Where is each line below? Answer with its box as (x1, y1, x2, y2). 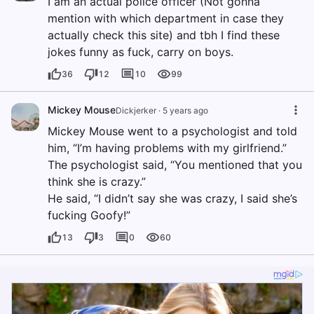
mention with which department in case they (48, 11, 284, 26)
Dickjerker (116, 105, 156, 116)
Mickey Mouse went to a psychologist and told (48, 124, 297, 139)
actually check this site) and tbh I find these (48, 28, 280, 43)
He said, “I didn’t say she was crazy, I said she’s (48, 191, 297, 206)
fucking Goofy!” (48, 208, 130, 223)
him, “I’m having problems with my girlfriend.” (48, 141, 287, 156)
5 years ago (163, 105, 208, 116)
